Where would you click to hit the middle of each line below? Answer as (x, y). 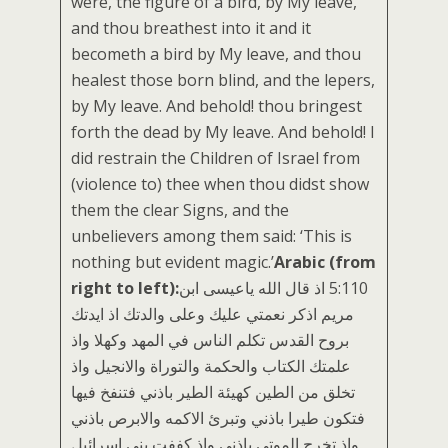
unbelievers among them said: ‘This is (211, 236)
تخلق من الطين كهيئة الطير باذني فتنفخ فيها (213, 392)
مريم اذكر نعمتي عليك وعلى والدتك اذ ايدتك (212, 314)
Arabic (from (325, 262)
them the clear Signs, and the (180, 210)
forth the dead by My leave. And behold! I (223, 132)
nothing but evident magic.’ (172, 262)
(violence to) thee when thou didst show (220, 184)
